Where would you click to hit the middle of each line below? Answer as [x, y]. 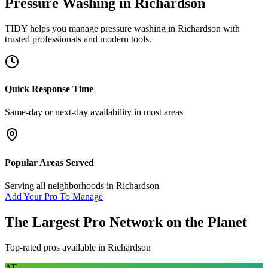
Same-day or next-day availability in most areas [94, 112]
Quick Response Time [49, 89]
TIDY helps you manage [53, 28]
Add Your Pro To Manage [54, 196]
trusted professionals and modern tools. [78, 39]
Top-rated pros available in [56, 247]
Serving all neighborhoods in [60, 185]
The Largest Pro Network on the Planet [126, 222]
